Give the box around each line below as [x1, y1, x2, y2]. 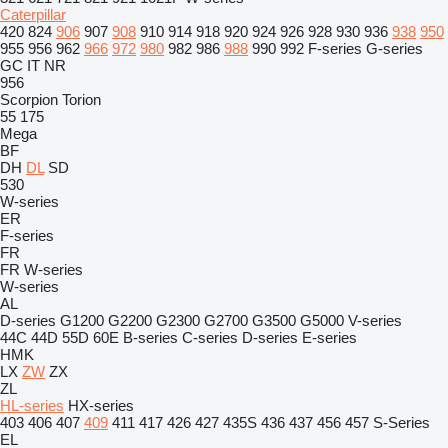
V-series [348, 312, 402, 329]
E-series [302, 329, 357, 346]
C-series [182, 329, 238, 346]
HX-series [68, 397, 134, 414]
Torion [62, 91, 101, 108]
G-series [366, 40, 423, 57]
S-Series [373, 414, 430, 431]
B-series [123, 329, 178, 346]
